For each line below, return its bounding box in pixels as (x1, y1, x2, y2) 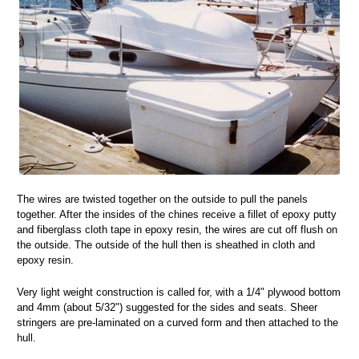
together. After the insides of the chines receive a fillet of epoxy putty (17, 208, 337, 221)
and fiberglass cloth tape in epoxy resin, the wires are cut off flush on (17, 224, 337, 236)
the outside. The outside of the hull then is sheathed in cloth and (17, 239, 315, 252)
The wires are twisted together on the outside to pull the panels (17, 193, 308, 206)
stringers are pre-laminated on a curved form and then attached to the (17, 317, 338, 329)
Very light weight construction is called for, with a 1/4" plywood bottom (17, 286, 341, 299)
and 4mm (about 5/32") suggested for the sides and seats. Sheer (17, 301, 317, 314)
